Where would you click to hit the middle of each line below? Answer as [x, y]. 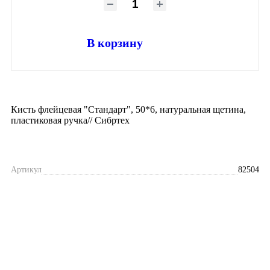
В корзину [115, 42]
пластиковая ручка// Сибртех [70, 120]
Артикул [26, 169]
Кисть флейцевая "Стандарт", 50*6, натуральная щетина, [128, 109]
